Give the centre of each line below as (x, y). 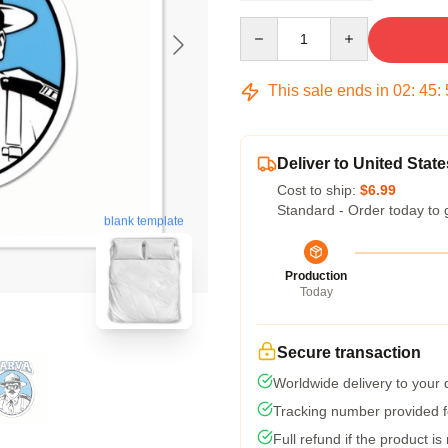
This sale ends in (328, 90)
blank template (144, 221)
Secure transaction (349, 352)
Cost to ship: (318, 190)
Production (316, 276)
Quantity (265, 26)
